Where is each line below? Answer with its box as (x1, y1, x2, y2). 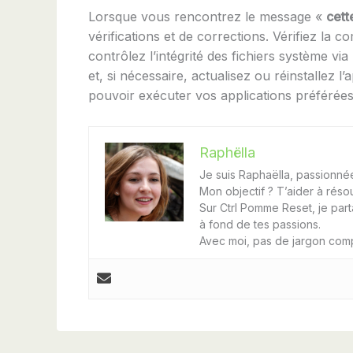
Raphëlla (199, 143, 255, 161)
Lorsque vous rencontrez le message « (88, 8, 326, 24)
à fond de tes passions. (199, 217, 321, 231)
